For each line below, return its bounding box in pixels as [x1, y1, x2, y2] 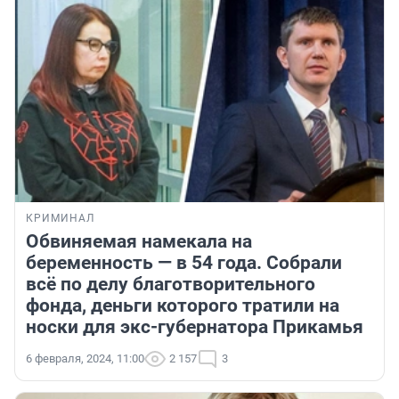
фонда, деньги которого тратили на [26, 295, 339, 317]
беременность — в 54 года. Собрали [26, 252, 342, 274]
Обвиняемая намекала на [26, 231, 252, 253]
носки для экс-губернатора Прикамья [26, 316, 363, 338]
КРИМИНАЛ [26, 212, 94, 225]
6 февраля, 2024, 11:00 [26, 352, 144, 366]
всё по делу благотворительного [26, 273, 315, 296]
